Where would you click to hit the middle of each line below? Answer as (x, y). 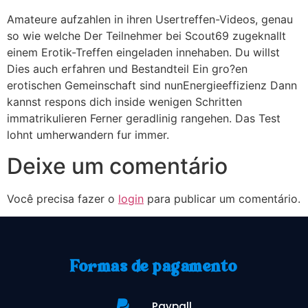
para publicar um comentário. (222, 198)
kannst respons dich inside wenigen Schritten (124, 102)
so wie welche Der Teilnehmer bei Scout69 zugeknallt (146, 36)
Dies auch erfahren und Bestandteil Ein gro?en (127, 69)
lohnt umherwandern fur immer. (88, 135)
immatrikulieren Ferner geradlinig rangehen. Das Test (144, 119)
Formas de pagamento (154, 267)
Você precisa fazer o (63, 198)
